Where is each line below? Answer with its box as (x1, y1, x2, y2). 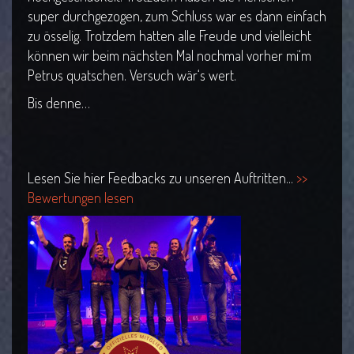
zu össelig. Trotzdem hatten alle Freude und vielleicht (28, 27, 311, 45)
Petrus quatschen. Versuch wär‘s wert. (28, 66, 236, 85)
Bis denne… (28, 94, 90, 112)
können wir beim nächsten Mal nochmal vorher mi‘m (28, 47, 311, 65)
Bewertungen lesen (28, 189, 134, 207)
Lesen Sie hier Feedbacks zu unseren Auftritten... (28, 169, 296, 187)
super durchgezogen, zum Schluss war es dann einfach (28, 7, 326, 25)
